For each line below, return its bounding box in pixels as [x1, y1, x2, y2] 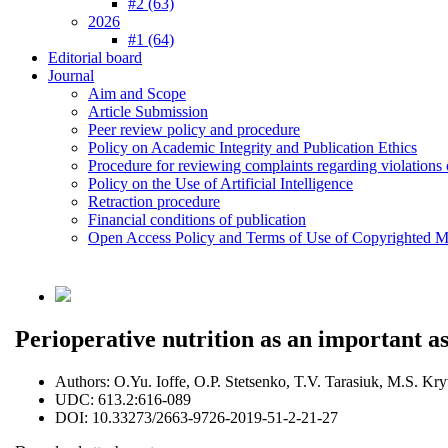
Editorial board [48, 49, 142, 66]
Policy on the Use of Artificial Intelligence [88, 175, 353, 192]
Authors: [55, 372, 110, 390]
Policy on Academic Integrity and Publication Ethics [88, 139, 417, 156]
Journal [48, 67, 94, 84]
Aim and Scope [88, 85, 186, 102]
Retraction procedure [88, 193, 220, 210]
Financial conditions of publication [88, 211, 306, 228]
